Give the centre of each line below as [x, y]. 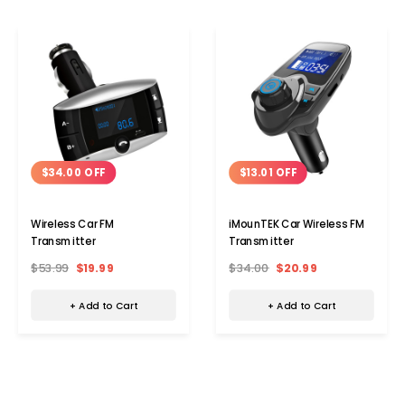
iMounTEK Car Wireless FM [297, 224]
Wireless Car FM [72, 224]
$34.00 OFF [73, 172]
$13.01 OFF [268, 172]
